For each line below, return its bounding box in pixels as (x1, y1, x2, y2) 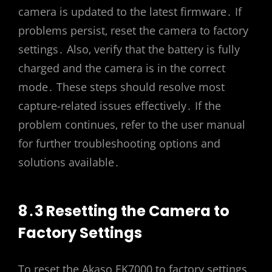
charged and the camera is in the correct (18, 60, 225, 75)
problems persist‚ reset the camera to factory (18, 22, 248, 38)
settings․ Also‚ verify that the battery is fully (18, 41, 240, 56)
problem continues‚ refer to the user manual (18, 117, 245, 132)
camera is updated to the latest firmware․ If (18, 4, 242, 19)
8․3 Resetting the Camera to (18, 201, 229, 222)
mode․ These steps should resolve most (18, 79, 225, 94)
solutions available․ (18, 154, 120, 169)
